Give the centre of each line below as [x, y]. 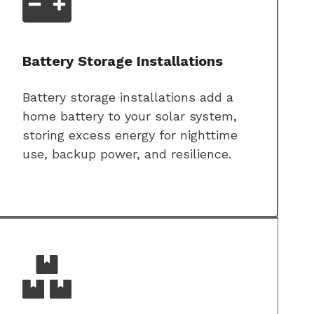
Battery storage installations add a [128, 97]
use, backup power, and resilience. [127, 154]
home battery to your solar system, [130, 116]
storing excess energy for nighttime [130, 135]
